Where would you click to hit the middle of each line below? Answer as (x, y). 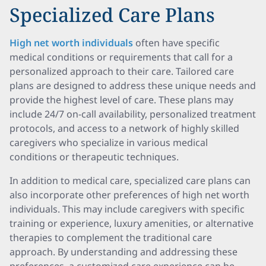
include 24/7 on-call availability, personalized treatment (133, 114)
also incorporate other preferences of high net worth (129, 195)
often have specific (176, 43)
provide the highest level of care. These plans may (121, 100)
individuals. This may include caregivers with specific (127, 209)
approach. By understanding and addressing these (123, 252)
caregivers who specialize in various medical (109, 142)
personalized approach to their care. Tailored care (122, 71)
